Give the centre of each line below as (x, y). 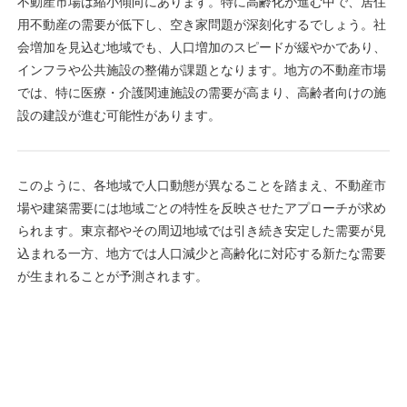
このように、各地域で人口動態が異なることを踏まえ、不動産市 (202, 185)
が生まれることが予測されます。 (113, 276)
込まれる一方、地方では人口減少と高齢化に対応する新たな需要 (202, 253)
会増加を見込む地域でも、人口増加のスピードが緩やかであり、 (202, 47)
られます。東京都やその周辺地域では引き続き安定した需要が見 (202, 230)
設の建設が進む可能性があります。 (119, 115)
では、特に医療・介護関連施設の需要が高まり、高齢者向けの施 (202, 92)
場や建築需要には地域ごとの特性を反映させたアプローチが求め (202, 208)
